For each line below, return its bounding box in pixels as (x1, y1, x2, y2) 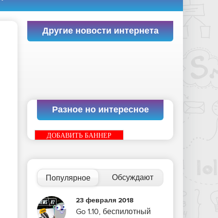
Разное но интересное (52, 105, 149, 115)
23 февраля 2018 (76, 196, 133, 204)
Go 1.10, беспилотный (76, 207, 151, 217)
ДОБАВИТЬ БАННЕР (47, 132, 111, 139)
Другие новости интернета (42, 26, 159, 36)
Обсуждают (111, 173, 153, 182)
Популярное (45, 173, 91, 183)
